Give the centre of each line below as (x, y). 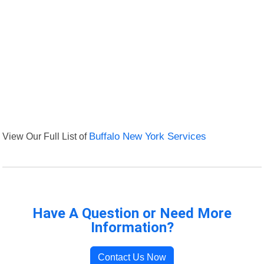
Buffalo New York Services (148, 137)
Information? (132, 228)
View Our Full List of (46, 136)
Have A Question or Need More (132, 214)
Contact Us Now (132, 258)
